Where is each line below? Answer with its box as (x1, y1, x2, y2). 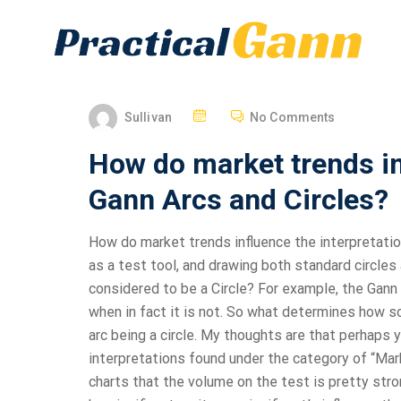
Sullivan (124, 110, 172, 124)
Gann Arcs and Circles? (89, 183, 388, 218)
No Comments (250, 110, 336, 124)
